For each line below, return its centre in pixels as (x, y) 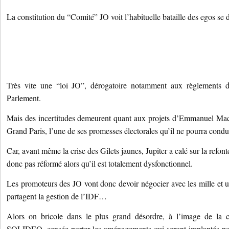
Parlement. (24, 98)
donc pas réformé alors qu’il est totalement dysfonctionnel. (100, 163)
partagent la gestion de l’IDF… (57, 196)
